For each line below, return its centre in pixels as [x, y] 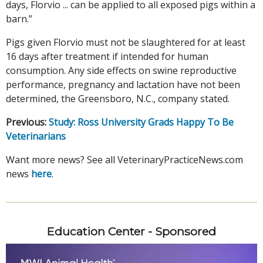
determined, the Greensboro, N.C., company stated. [118, 98]
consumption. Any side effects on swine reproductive [121, 70]
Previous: [26, 122]
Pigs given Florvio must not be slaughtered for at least [126, 42]
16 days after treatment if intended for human [107, 56]
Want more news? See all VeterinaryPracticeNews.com [124, 159]
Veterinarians [36, 136]
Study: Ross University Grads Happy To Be [141, 122]
